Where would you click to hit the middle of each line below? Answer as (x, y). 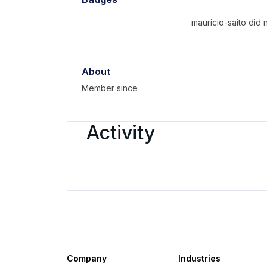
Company (87, 258)
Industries (199, 258)
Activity (121, 133)
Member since (110, 88)
